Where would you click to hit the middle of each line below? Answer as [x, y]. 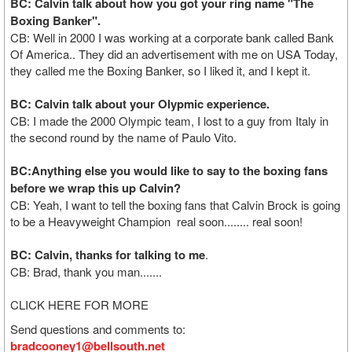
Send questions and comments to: [98, 329]
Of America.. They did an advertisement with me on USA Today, [174, 54]
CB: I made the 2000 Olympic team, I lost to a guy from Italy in [169, 121]
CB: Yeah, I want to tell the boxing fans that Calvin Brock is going [175, 205]
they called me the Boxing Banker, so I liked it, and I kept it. [160, 70]
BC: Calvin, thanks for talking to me [108, 255]
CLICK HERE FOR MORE [79, 304]
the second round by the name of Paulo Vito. [123, 137]
